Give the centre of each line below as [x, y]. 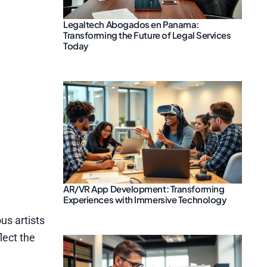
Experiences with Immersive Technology [145, 199]
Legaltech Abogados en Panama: [131, 24]
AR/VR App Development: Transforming [144, 188]
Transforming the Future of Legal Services [147, 35]
